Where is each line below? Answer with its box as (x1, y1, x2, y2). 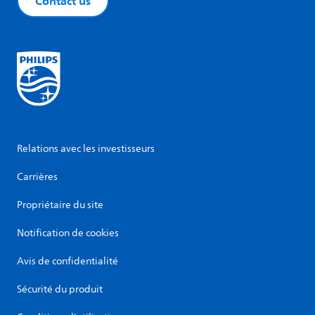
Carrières (17, 169, 58, 186)
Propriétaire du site (17, 197, 103, 214)
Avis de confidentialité (17, 253, 118, 270)
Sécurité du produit (17, 281, 103, 298)
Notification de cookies (17, 225, 119, 242)
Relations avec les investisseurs (17, 141, 155, 157)
